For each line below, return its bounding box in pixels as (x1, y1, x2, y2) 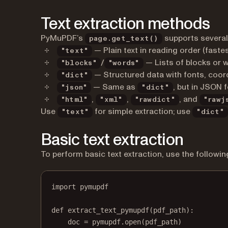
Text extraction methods (41, 13, 210, 35)
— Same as (91, 81, 138, 93)
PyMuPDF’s (41, 33, 85, 44)
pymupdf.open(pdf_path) (88, 218, 182, 226)
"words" (108, 60, 139, 67)
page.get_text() (89, 35, 158, 42)
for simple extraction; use (93, 106, 193, 117)
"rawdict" (134, 96, 175, 103)
